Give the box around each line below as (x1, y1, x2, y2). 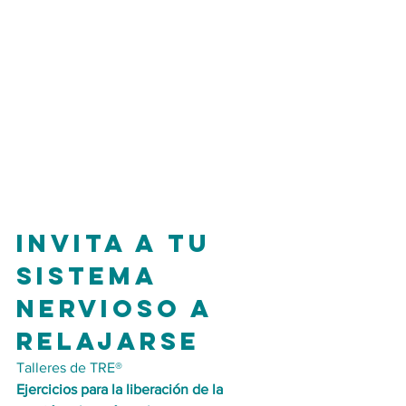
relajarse (16, 325, 200, 356)
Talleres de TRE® (16, 360, 122, 375)
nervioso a (16, 293, 223, 324)
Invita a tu (16, 227, 222, 258)
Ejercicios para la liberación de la (16, 382, 227, 397)
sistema (16, 260, 167, 291)
